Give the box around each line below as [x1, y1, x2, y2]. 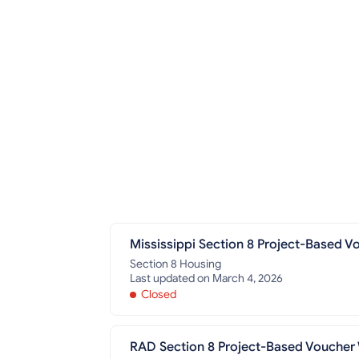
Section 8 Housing [130, 257, 224, 272]
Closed [141, 288, 176, 302]
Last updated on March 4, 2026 [130, 272, 283, 286]
